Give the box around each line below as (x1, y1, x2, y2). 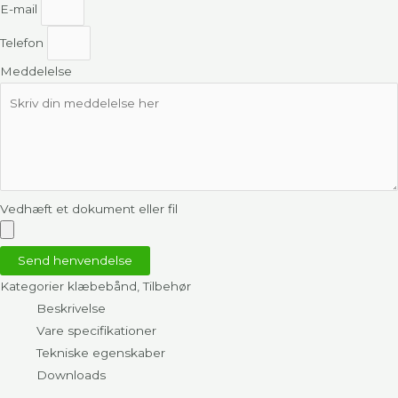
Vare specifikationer (36, 323, 157, 338)
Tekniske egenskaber (36, 346, 166, 361)
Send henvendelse (18, 253, 132, 268)
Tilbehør (143, 279, 191, 294)
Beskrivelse (36, 301, 107, 316)
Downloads (36, 368, 107, 383)
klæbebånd (68, 279, 137, 294)
